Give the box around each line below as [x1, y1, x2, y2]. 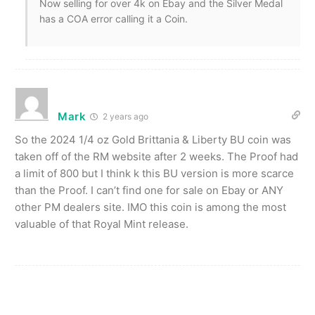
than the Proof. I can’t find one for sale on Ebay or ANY [15, 183, 283, 197]
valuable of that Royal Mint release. [15, 217, 188, 231]
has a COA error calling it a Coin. [39, 12, 188, 25]
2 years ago [100, 110, 148, 122]
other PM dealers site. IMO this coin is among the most [15, 200, 286, 214]
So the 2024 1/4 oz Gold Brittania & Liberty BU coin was [15, 132, 291, 146]
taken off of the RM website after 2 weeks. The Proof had [15, 149, 298, 163]
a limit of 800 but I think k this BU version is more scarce [15, 166, 294, 180]
